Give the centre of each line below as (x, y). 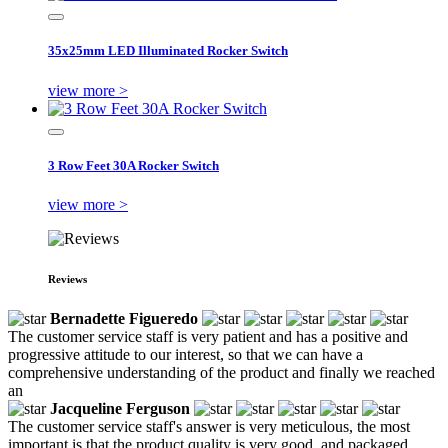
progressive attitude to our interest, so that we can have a (185, 354)
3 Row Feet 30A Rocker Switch (133, 165)
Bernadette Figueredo (124, 318)
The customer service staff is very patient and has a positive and (208, 336)
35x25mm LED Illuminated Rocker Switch (168, 51)
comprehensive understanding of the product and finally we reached (221, 372)
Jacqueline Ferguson (120, 408)
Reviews (67, 278)
